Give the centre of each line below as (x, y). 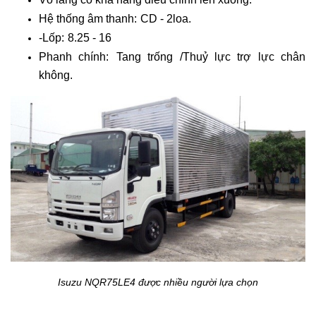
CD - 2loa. (166, 18)
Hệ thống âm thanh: (88, 18)
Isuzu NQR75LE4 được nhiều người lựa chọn (158, 282)
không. (56, 75)
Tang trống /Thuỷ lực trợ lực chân (211, 56)
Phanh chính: (74, 56)
